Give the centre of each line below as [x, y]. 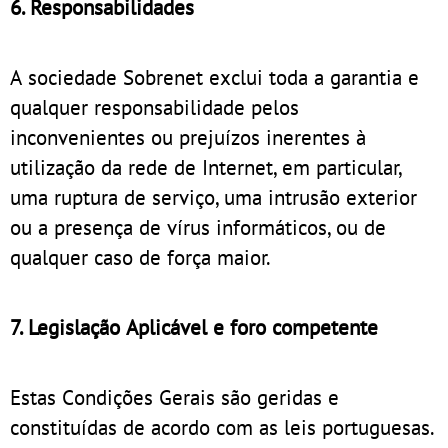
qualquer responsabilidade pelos [154, 106]
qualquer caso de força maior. [140, 256]
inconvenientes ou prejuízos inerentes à [188, 136]
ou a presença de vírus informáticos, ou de [198, 226]
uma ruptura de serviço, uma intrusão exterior [213, 196]
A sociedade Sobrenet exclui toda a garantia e [214, 76]
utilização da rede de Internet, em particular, [206, 166]
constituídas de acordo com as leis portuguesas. [222, 426]
